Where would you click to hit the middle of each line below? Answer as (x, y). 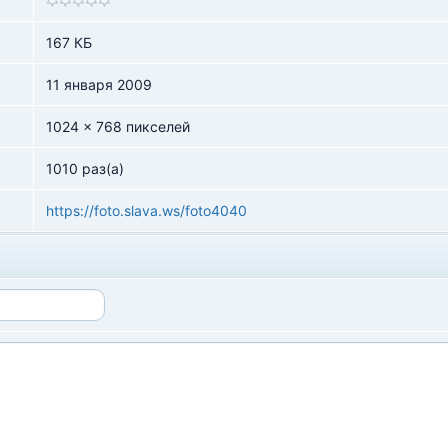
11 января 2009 (99, 84)
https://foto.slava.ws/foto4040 (146, 210)
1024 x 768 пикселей (118, 126)
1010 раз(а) (85, 168)
